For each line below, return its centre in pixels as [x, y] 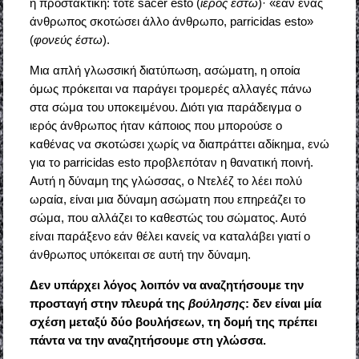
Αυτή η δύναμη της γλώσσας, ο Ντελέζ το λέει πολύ [165, 181]
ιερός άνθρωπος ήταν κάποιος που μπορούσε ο [155, 126]
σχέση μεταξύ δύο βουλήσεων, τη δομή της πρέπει [173, 322]
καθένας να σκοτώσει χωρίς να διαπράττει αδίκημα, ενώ [179, 144]
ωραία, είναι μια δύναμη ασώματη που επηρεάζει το [167, 200]
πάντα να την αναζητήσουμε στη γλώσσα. [147, 341]
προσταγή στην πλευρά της [109, 304]
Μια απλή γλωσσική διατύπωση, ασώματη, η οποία [165, 71]
